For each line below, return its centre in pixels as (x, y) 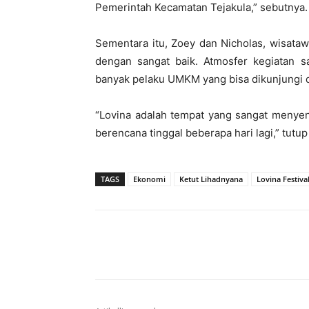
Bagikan (143, 246)
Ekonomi (149, 179)
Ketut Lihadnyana (211, 179)
